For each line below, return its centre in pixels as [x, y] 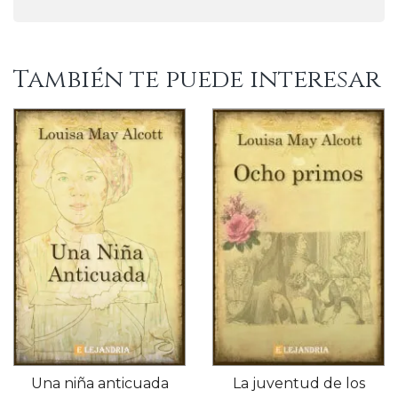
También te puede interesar [197, 79]
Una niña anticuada [99, 383]
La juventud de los [298, 383]
